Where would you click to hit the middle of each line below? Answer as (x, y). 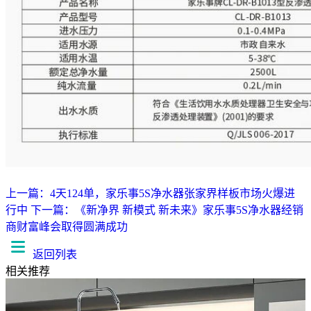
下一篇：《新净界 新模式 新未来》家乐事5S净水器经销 (167, 210)
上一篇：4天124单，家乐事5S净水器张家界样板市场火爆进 (150, 193)
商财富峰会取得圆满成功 (67, 226)
